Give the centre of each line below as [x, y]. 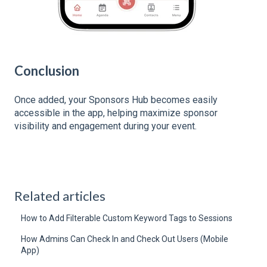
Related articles [60, 195]
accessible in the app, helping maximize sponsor [116, 113]
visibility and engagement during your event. [105, 126]
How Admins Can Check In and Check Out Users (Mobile [125, 239]
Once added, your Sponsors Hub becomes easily [116, 100]
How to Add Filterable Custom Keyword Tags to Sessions [127, 218]
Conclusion [47, 71]
